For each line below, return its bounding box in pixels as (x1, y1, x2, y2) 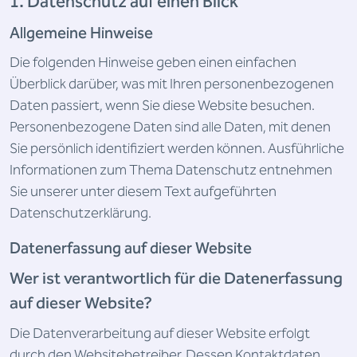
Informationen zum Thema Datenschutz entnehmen (10, 159, 332, 182)
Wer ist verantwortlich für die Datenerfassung (10, 265, 343, 292)
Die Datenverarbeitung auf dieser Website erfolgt (10, 322, 310, 345)
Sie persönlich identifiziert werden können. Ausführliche (10, 137, 344, 160)
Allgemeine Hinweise (10, 21, 153, 46)
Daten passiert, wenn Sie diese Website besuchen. (10, 94, 315, 117)
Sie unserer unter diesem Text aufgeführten (10, 180, 277, 203)
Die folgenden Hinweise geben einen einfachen (10, 51, 296, 74)
